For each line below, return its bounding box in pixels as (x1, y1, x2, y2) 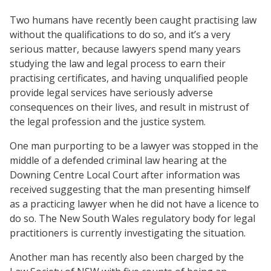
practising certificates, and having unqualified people (10, 71, 248, 85)
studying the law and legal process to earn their (10, 56, 226, 70)
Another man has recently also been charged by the (10, 250, 244, 264)
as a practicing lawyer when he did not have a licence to (10, 197, 259, 211)
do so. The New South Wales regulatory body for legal (10, 211, 255, 225)
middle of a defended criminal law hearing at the (10, 153, 227, 167)
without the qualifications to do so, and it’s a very (10, 27, 230, 41)
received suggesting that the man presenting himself (10, 182, 250, 196)
